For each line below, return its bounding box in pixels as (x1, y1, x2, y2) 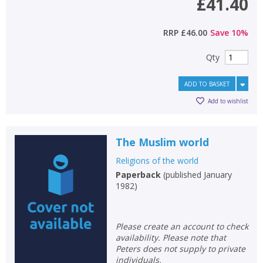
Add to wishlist (208, 97, 248, 106)
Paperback (115, 168, 161, 180)
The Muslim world (115, 134, 209, 149)
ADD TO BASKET (184, 79, 230, 88)
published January (165, 168, 232, 180)
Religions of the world (115, 154, 198, 166)
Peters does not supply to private (115, 242, 245, 254)
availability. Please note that (115, 231, 226, 243)
